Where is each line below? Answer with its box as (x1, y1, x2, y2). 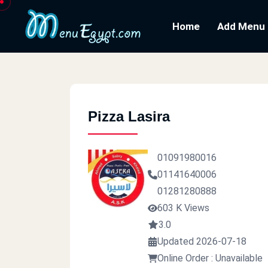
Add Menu (217, 20, 265, 32)
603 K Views (157, 202, 209, 214)
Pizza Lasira (88, 108, 170, 124)
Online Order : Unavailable (157, 252, 263, 264)
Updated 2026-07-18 (157, 236, 246, 247)
